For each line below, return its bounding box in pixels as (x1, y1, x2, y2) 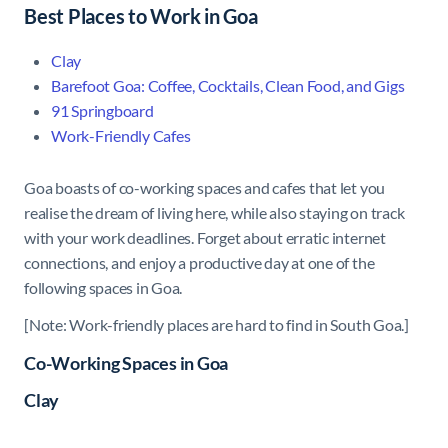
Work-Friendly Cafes (51, 126, 191, 146)
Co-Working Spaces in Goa (24, 352, 229, 375)
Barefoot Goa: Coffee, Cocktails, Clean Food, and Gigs (51, 76, 405, 96)
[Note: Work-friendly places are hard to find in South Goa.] (24, 315, 409, 335)
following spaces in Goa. (24, 278, 183, 298)
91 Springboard (51, 101, 154, 121)
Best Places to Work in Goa (24, 4, 258, 29)
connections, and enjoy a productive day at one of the (24, 253, 375, 273)
